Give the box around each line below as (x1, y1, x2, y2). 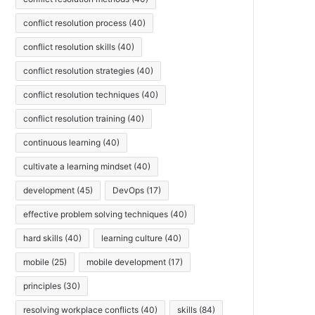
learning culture (101, 232, 162, 243)
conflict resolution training (23, 112, 125, 124)
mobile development (86, 256, 166, 267)
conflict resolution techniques (23, 89, 139, 100)
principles (23, 280, 61, 291)
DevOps (112, 184, 144, 195)
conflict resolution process (23, 17, 127, 28)
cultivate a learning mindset (23, 160, 131, 172)
